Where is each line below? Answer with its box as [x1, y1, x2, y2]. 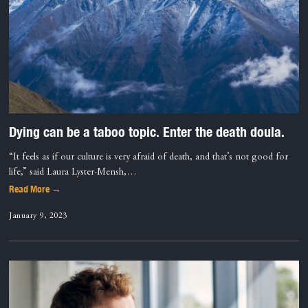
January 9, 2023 [9, 211, 67, 220]
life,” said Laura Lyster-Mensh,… [9, 167, 137, 177]
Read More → [9, 183, 62, 196]
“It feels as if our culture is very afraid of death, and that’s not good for [9, 152, 289, 162]
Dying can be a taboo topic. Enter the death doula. [9, 122, 285, 140]
